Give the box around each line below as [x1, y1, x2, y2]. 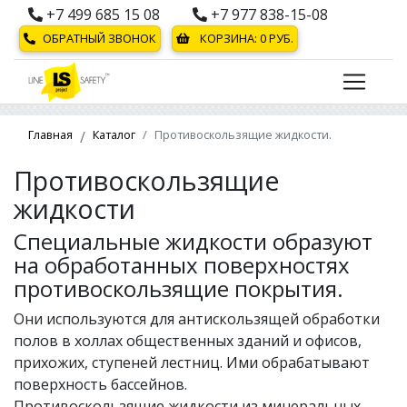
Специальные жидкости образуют [14, 226, 372, 256]
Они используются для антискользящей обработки [14, 309, 380, 329]
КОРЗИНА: [197, 30, 260, 46]
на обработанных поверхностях [14, 250, 350, 280]
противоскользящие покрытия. [14, 273, 343, 303]
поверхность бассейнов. [14, 374, 187, 394]
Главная [28, 126, 73, 143]
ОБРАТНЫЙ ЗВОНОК [43, 30, 156, 46]
